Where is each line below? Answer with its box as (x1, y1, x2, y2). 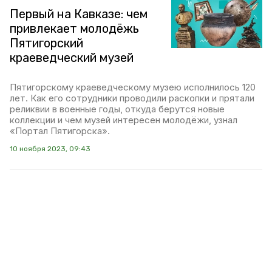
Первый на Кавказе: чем (10, 7, 148, 21)
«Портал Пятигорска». (10, 125, 110, 137)
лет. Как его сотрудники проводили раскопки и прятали (10, 92, 254, 104)
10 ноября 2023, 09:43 (10, 144, 90, 153)
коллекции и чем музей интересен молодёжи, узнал (10, 114, 237, 126)
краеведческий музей (10, 50, 134, 65)
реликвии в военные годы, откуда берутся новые (10, 103, 225, 115)
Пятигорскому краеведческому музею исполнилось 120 (10, 81, 256, 93)
